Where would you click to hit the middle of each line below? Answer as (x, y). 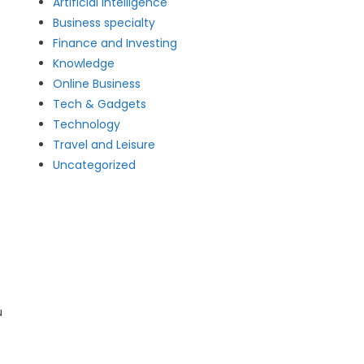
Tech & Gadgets (100, 104)
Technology (87, 124)
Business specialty (104, 23)
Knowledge (84, 63)
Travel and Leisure (104, 145)
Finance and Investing (115, 43)
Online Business (97, 84)
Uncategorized (95, 165)
